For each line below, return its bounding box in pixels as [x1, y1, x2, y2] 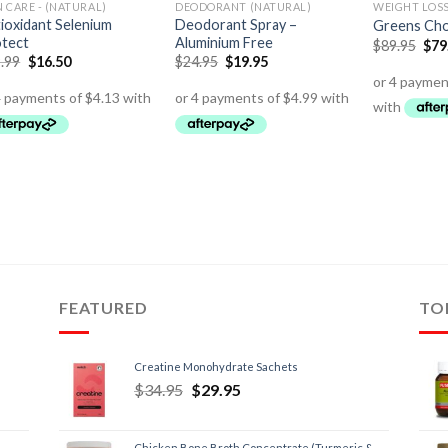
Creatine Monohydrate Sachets [134, 359, 298, 373]
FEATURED [59, 297, 148, 317]
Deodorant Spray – [175, 15, 298, 33]
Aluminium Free [175, 33, 274, 51]
